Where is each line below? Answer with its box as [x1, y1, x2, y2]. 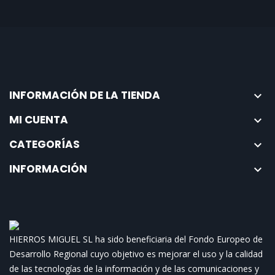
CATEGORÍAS [9, 137, 80, 152]
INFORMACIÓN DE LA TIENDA [9, 88, 160, 103]
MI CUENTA [9, 112, 68, 127]
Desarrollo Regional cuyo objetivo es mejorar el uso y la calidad [9, 248, 263, 260]
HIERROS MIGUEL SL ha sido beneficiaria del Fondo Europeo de [9, 233, 263, 245]
